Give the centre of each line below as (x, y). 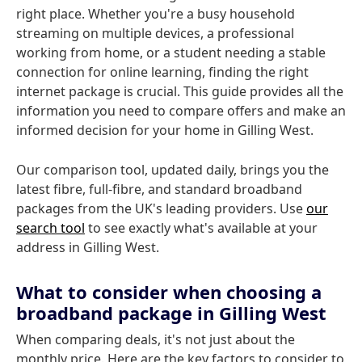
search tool (51, 228)
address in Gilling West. (88, 247)
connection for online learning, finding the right (162, 72)
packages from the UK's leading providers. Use (161, 208)
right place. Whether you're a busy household (156, 14)
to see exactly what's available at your (201, 228)
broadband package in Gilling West (171, 313)
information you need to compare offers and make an (181, 111)
